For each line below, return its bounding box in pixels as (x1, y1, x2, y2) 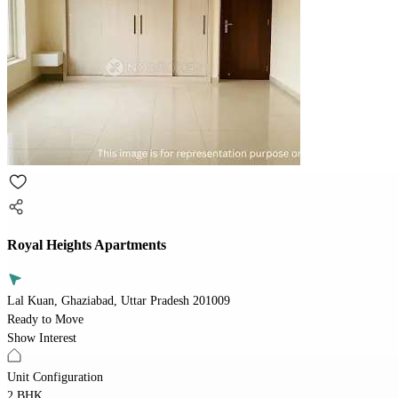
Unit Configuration (7, 370, 103, 384)
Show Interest (7, 330, 76, 345)
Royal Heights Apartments (7, 236, 166, 254)
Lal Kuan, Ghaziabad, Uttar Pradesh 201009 (7, 293, 230, 307)
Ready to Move (7, 312, 84, 326)
